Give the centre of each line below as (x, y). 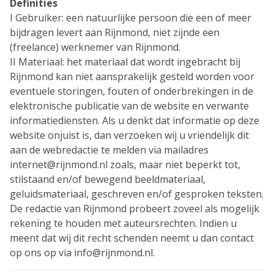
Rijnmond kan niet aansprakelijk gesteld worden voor (132, 76)
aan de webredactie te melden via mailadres (109, 150)
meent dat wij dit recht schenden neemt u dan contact (132, 238)
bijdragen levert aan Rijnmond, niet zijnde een (115, 32)
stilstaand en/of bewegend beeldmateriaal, (108, 179)
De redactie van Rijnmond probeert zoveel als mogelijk (135, 209)
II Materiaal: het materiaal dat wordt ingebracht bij (125, 62)
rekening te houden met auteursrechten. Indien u (123, 223)
